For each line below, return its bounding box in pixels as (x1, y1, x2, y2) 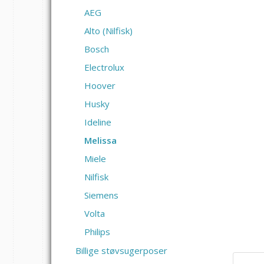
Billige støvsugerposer (75, 245, 167, 257)
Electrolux (84, 61, 124, 73)
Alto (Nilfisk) (84, 24, 133, 37)
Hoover (84, 79, 115, 91)
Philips (84, 225, 110, 237)
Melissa (84, 134, 117, 146)
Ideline (84, 115, 111, 128)
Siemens (84, 189, 118, 201)
